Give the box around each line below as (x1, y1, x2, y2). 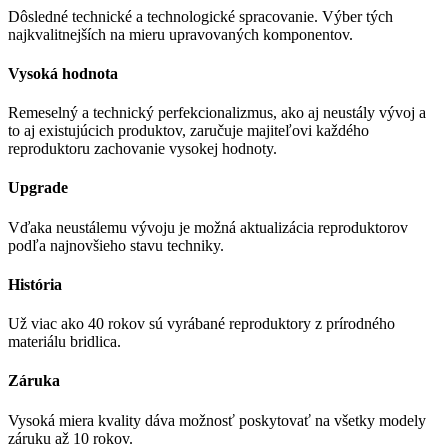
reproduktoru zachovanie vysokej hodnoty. (8, 140, 277, 158)
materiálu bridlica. (8, 333, 121, 351)
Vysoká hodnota (8, 64, 118, 82)
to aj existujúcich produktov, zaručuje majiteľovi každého (8, 122, 369, 140)
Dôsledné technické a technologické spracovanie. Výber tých (8, 7, 393, 25)
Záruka (8, 372, 60, 390)
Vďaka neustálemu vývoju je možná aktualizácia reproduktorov (8, 218, 408, 236)
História (8, 275, 62, 293)
